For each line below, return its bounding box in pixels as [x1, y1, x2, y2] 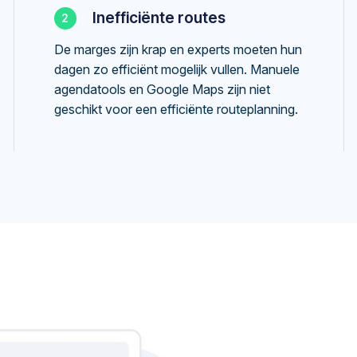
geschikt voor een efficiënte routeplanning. [53, 101, 298, 117]
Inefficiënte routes [92, 8, 226, 27]
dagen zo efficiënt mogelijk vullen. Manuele [53, 61, 300, 77]
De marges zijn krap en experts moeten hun [53, 41, 302, 57]
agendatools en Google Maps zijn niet [53, 81, 270, 97]
